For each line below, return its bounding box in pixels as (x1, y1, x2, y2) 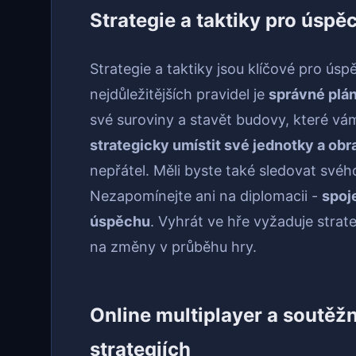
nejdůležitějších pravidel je (90, 86, 269, 103)
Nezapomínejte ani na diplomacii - (90, 188, 322, 205)
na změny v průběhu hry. (90, 238, 257, 256)
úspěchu (90, 213, 150, 230)
